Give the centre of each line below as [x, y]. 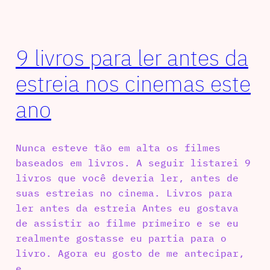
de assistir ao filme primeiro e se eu [127, 223]
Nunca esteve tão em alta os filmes [118, 147]
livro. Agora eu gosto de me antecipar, [130, 253]
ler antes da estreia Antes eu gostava [127, 208]
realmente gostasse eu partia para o [121, 238]
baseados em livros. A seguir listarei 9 [133, 162]
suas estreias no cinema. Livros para [124, 193]
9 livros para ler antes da [132, 58]
